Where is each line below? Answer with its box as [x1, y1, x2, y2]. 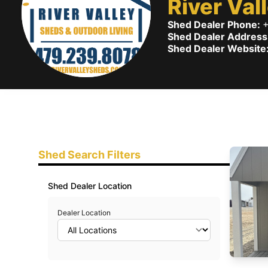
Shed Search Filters [38, 148, 141, 161]
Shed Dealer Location [48, 181, 132, 191]
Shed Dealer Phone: [167, 19, 263, 31]
